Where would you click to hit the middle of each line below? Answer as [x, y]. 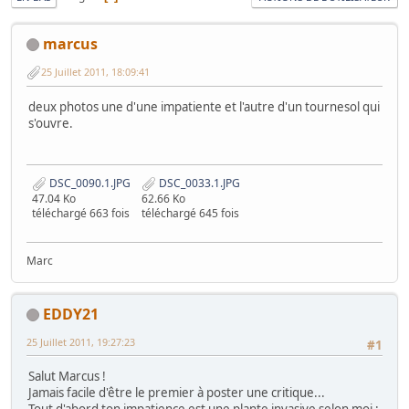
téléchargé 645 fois [190, 213]
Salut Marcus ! [67, 376]
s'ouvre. [51, 124]
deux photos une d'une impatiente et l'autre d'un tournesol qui [204, 107]
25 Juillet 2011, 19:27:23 [81, 341]
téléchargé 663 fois [81, 213]
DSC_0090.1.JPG [89, 183]
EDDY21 [71, 314]
